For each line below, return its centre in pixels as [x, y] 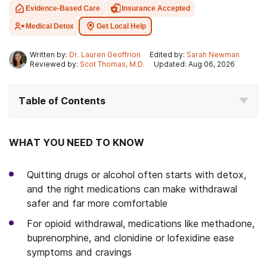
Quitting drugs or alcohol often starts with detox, [136, 175]
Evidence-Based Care [63, 8]
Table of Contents [62, 101]
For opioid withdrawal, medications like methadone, [141, 223]
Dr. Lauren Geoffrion [105, 55]
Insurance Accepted [156, 8]
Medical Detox [50, 26]
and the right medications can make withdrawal [132, 189]
